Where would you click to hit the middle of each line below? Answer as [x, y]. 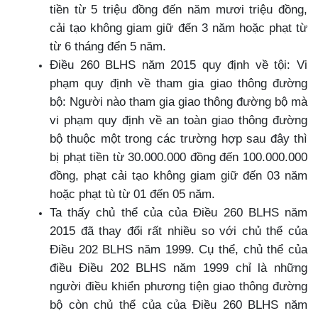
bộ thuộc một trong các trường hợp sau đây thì [179, 138]
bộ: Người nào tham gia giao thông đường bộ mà [179, 101]
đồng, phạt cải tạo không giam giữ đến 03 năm [179, 175]
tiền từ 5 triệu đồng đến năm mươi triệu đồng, [179, 9]
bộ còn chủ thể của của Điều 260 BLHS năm [179, 304]
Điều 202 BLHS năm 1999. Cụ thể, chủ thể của [179, 249]
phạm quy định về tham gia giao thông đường [179, 83]
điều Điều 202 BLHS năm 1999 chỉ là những [179, 267]
